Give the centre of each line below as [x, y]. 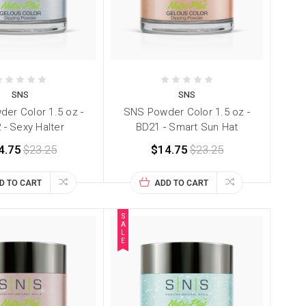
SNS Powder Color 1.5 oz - [187, 112]
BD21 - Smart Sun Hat [187, 127]
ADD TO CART [182, 183]
